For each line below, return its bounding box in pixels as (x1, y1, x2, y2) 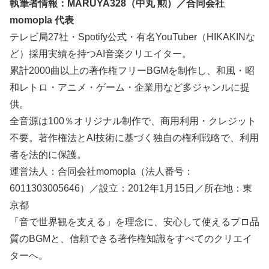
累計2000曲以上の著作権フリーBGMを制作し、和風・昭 (10, 65, 255, 76)
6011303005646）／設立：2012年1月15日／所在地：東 (10, 183, 252, 194)
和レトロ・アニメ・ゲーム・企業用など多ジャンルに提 (10, 82, 250, 93)
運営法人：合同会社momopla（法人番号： (10, 166, 193, 177)
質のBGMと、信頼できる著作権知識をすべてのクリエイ (10, 234, 252, 244)
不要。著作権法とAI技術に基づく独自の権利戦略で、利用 (10, 133, 259, 144)
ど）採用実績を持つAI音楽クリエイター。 (10, 49, 192, 59)
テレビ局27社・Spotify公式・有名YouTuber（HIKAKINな (10, 32, 255, 43)
